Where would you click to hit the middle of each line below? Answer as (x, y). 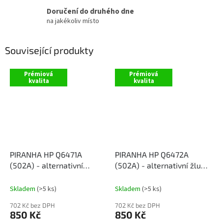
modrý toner (32, 176)
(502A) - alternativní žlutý (161, 165)
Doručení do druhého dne (90, 12)
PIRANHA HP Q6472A (152, 155)
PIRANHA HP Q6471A (46, 155)
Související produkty (49, 50)
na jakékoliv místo (73, 21)
